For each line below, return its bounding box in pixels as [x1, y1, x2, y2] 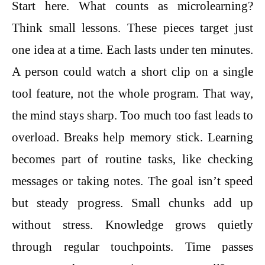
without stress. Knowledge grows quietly [12, 218, 253, 232]
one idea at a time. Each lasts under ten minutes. [12, 43, 253, 57]
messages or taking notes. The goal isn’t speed [12, 174, 253, 189]
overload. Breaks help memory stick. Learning [12, 130, 253, 145]
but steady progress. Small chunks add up [12, 196, 253, 211]
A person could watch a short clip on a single [12, 64, 253, 79]
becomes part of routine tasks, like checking [12, 152, 253, 167]
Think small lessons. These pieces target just [12, 21, 253, 35]
